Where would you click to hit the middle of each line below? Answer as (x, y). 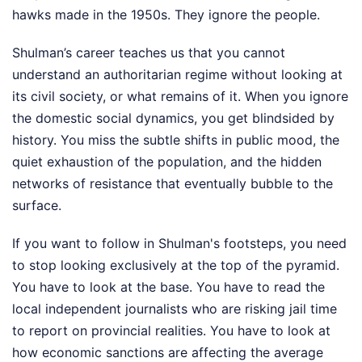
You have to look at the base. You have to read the (168, 287)
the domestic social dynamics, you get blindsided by (173, 118)
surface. (37, 206)
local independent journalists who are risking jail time (175, 309)
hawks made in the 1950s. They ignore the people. (166, 15)
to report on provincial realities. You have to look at (171, 331)
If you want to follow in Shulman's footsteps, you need (179, 244)
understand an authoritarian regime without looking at (177, 75)
